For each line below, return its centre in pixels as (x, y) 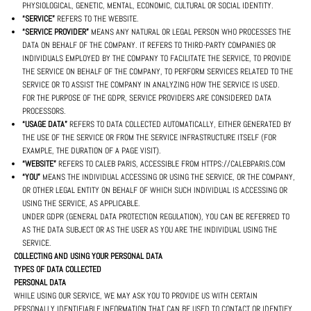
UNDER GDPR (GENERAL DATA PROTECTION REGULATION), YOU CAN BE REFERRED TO (156, 217)
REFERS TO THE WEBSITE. (97, 19)
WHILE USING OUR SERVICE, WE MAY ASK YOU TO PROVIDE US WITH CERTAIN (136, 296)
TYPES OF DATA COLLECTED (58, 270)
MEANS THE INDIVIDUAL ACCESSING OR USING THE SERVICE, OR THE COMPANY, (168, 177)
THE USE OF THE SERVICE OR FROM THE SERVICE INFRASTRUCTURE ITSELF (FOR (149, 138)
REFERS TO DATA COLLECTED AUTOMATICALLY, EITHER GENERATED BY (179, 125)
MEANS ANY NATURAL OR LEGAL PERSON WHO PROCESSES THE (190, 32)
